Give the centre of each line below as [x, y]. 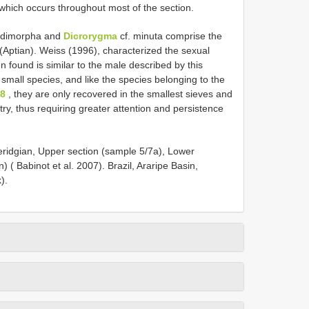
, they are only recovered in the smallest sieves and [119, 93]
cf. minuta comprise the [170, 36]
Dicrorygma [90, 36]
